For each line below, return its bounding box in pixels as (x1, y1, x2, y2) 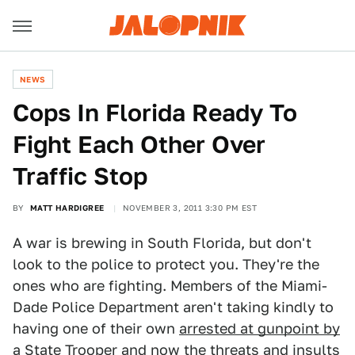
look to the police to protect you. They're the (13, 256, 319, 273)
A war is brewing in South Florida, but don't (13, 235, 311, 251)
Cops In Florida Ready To (13, 98, 297, 127)
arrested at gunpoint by (179, 320, 340, 337)
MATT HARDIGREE (29, 203, 105, 212)
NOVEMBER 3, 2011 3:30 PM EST (122, 203, 258, 212)
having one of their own (13, 320, 179, 337)
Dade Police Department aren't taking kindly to (13, 299, 334, 315)
